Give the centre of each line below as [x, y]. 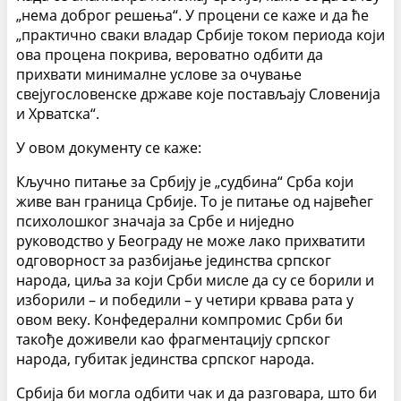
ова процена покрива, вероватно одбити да [170, 55]
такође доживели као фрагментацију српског [173, 340]
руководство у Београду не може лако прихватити [191, 241]
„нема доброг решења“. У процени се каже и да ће [192, 16]
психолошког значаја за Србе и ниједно [155, 222]
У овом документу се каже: [109, 148]
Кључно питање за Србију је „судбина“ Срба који [185, 182]
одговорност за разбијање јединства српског [174, 261]
